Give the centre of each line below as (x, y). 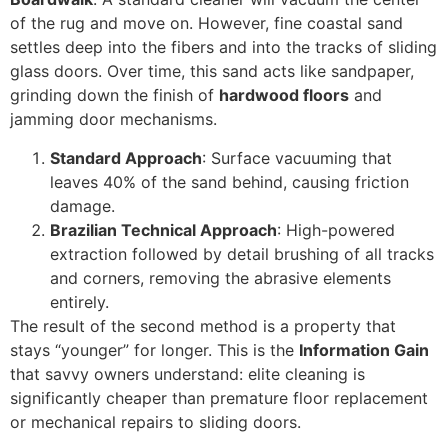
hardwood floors (284, 95)
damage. (82, 205)
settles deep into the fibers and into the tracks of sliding (223, 47)
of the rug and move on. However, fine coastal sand (206, 23)
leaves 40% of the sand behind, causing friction (229, 181)
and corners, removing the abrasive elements (220, 277)
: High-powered (336, 229)
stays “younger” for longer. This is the (154, 349)
